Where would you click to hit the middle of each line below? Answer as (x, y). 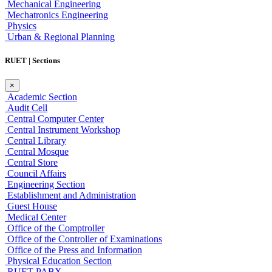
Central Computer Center (54, 119)
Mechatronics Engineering (56, 15)
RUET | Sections (32, 61)
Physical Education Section (58, 261)
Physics (21, 26)
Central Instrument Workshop (63, 130)
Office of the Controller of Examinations (83, 239)
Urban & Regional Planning (60, 37)
